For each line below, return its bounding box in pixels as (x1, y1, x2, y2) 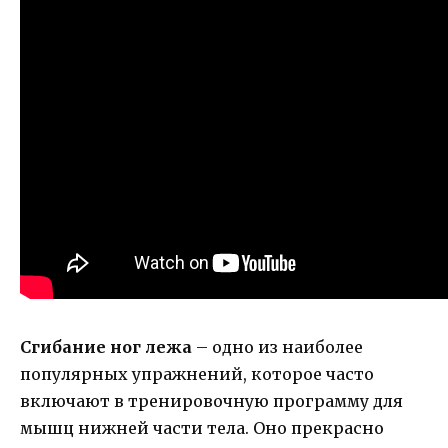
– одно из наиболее (192, 337, 363, 358)
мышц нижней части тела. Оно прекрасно (20, 418, 384, 439)
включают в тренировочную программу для (20, 391, 403, 412)
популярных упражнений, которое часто (20, 364, 374, 385)
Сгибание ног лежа (20, 337, 192, 358)
